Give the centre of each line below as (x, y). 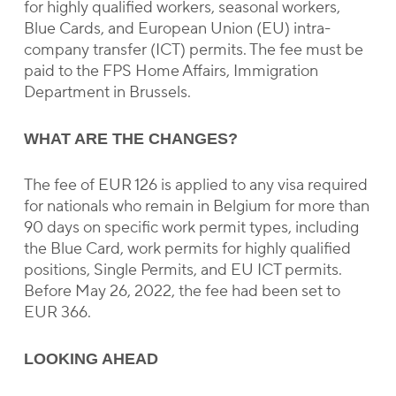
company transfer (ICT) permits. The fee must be (193, 50)
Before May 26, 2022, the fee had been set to (182, 291)
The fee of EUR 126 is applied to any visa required (195, 185)
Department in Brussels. (107, 92)
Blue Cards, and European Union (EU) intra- (177, 29)
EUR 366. (57, 312)
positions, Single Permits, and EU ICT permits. (183, 270)
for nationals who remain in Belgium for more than (196, 206)
